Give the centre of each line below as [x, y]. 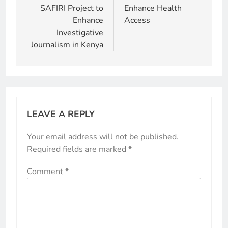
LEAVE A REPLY [61, 114]
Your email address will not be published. [103, 137]
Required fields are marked [78, 149]
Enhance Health [153, 8]
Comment [46, 172]
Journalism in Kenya [67, 45]
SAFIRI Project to [72, 8]
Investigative [80, 33]
